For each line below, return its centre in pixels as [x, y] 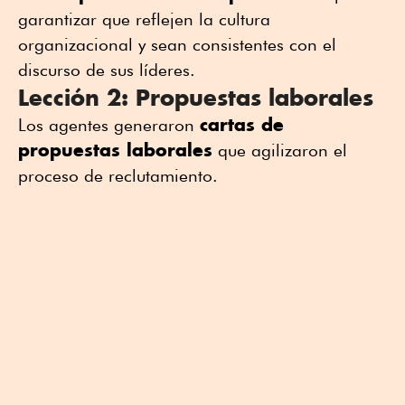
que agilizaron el [280, 151]
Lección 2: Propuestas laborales [196, 98]
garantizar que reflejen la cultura [144, 19]
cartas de [242, 125]
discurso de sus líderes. [107, 70]
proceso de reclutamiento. [118, 176]
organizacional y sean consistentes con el [177, 45]
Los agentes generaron [109, 125]
